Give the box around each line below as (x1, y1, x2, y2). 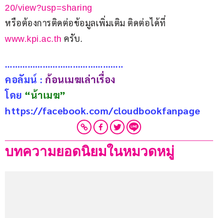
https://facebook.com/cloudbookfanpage (5, 104, 200, 117)
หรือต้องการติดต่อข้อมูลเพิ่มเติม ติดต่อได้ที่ (5, 17, 168, 29)
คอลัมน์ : (5, 73, 45, 86)
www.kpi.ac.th (5, 34, 62, 44)
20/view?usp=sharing (5, 3, 92, 13)
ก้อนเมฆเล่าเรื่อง (45, 73, 116, 86)
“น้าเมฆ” (25, 89, 66, 102)
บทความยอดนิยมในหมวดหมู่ (5, 144, 174, 160)
